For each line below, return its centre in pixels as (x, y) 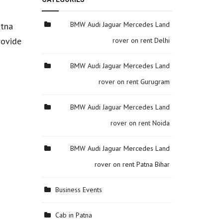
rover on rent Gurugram (134, 82)
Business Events (78, 190)
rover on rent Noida (140, 123)
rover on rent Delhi (141, 40)
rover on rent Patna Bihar (132, 164)
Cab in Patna (73, 215)
